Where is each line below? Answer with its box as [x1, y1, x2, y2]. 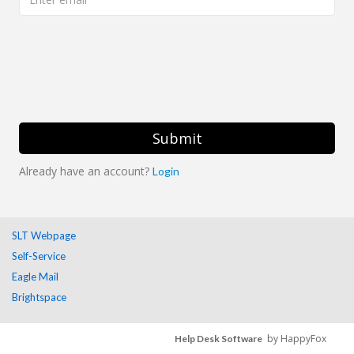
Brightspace [12, 291, 66, 303]
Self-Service [12, 250, 66, 262]
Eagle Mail [12, 270, 58, 283]
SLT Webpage [12, 229, 76, 242]
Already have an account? [19, 164, 153, 179]
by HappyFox [262, 332, 326, 346]
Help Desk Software [175, 333, 262, 345]
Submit [152, 129, 202, 148]
